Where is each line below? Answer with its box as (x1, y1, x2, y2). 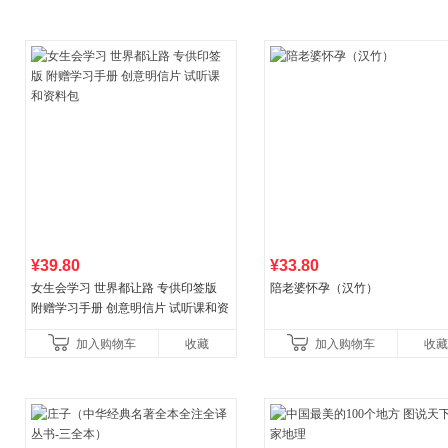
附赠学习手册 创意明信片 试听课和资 (31, 301, 229, 315)
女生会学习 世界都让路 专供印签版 (31, 281, 217, 295)
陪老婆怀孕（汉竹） (270, 281, 378, 295)
